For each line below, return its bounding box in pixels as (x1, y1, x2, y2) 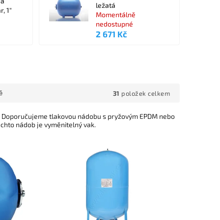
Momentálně (95, 10, 136, 19)
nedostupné (95, 20, 133, 28)
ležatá (95, 1, 115, 9)
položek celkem (119, 89, 170, 97)
